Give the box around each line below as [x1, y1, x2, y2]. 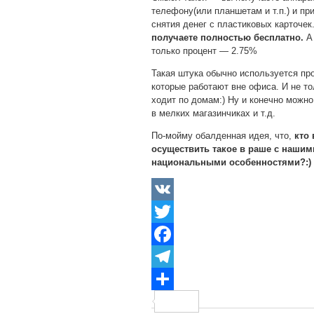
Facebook [151, 250, 191, 261]
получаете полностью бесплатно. [151, 32, 303, 43]
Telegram [151, 273, 189, 284]
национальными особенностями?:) [151, 156, 311, 168]
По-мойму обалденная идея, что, [151, 130, 294, 141]
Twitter [151, 228, 178, 239]
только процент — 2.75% [151, 45, 257, 56]
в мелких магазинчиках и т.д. [151, 107, 275, 118]
